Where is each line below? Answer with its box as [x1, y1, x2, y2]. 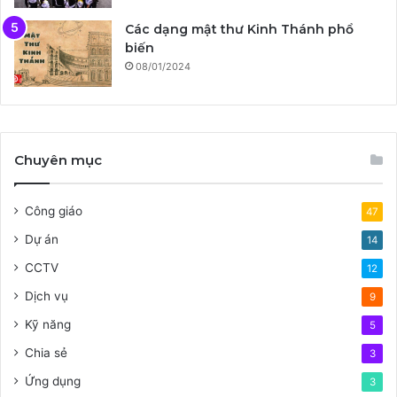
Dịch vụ [25, 288, 68, 303]
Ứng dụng [25, 373, 81, 388]
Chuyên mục [14, 151, 102, 168]
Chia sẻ [25, 345, 67, 360]
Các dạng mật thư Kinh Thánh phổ [125, 20, 354, 37]
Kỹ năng [25, 316, 71, 331]
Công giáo [25, 203, 82, 218]
